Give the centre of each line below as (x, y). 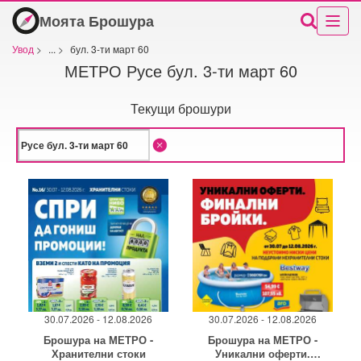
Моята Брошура (97, 21)
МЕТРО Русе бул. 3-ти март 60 (180, 70)
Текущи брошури (180, 108)
